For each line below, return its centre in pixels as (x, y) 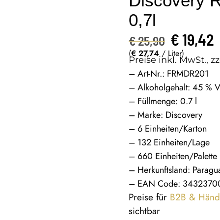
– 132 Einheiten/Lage (169, 142)
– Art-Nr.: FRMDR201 (169, 73)
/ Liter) (172, 53)
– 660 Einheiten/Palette (173, 156)
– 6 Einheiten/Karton (168, 128)
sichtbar (145, 211)
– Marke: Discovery (166, 115)
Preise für (150, 197)
